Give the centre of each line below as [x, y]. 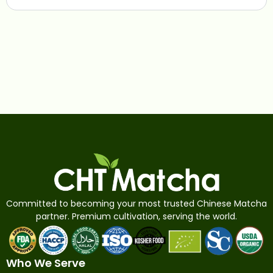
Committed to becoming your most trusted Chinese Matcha [136, 204]
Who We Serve [46, 263]
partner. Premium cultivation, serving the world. [136, 217]
